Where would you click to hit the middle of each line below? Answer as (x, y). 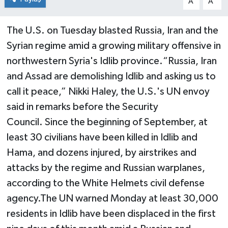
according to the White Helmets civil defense (105, 183)
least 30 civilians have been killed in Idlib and (102, 137)
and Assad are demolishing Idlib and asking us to (111, 76)
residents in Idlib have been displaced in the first (111, 213)
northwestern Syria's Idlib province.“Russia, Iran (111, 61)
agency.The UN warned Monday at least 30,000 (112, 198)
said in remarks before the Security (82, 107)
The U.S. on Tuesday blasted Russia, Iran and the (112, 30)
